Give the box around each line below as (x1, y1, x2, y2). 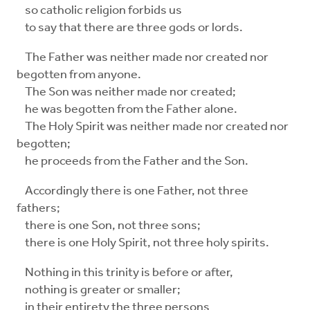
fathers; (17, 202, 60, 216)
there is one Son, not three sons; (17, 219, 201, 233)
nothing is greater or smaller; (17, 284, 181, 298)
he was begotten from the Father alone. (17, 103, 237, 117)
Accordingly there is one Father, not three (17, 185, 248, 199)
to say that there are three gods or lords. (17, 21, 243, 35)
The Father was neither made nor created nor (17, 51, 268, 65)
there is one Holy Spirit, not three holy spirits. (17, 237, 269, 250)
